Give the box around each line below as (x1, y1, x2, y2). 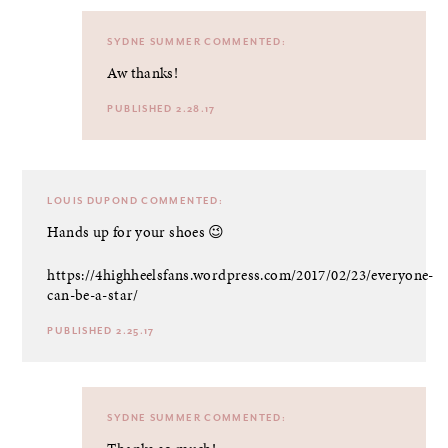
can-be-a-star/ (47, 284, 139, 305)
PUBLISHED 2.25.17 (47, 324, 155, 337)
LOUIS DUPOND (47, 195, 138, 207)
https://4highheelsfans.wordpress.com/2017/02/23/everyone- (47, 264, 434, 285)
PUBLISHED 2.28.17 (107, 103, 216, 115)
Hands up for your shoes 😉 (47, 222, 225, 242)
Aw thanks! (107, 63, 179, 83)
